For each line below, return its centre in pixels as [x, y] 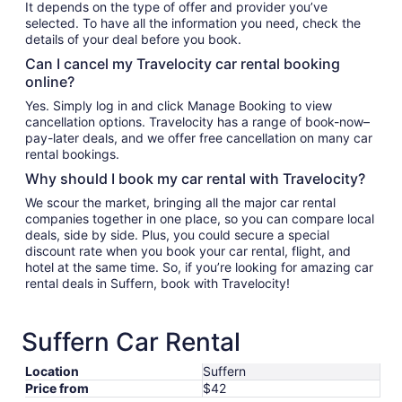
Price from [57, 388]
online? [50, 82]
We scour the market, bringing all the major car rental [180, 202]
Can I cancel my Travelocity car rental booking [183, 64]
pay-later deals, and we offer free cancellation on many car [199, 138]
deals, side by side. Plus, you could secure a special [177, 235]
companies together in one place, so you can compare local [200, 218]
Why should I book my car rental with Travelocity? [195, 179]
